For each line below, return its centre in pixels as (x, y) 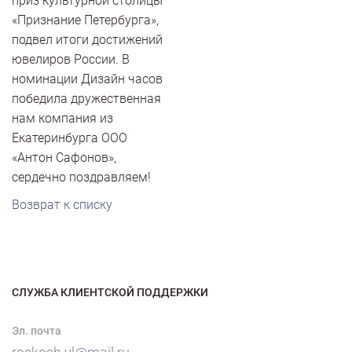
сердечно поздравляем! (81, 177)
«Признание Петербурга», (85, 20)
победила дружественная (86, 99)
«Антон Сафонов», (64, 158)
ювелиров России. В (71, 59)
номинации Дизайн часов (87, 79)
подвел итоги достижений (87, 40)
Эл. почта (37, 331)
